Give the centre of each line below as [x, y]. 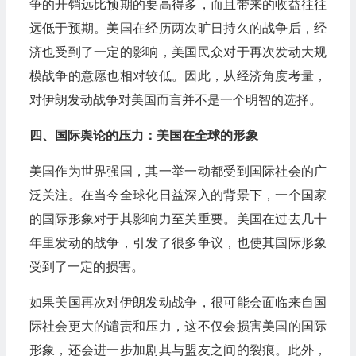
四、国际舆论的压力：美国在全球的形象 [143, 135]
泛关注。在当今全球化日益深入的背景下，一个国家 [178, 195]
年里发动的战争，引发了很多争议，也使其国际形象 [178, 242]
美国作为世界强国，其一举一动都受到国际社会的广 [178, 171]
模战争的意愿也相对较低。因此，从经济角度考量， [178, 75]
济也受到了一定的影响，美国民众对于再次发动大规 [178, 52]
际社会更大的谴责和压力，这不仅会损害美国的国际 [178, 326]
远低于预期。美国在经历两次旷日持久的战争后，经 [178, 28]
